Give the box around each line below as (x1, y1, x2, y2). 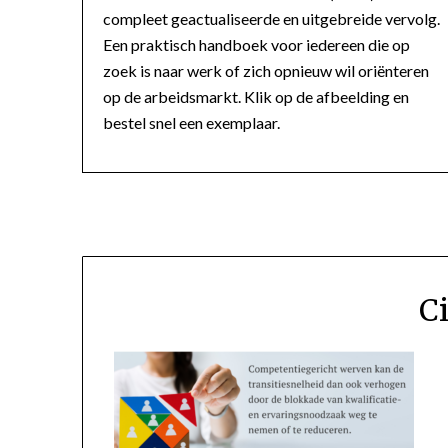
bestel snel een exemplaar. (103, 112, 280, 132)
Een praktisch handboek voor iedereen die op (103, 34, 410, 54)
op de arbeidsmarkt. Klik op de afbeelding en (103, 86, 409, 106)
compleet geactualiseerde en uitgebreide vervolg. (103, 8, 440, 28)
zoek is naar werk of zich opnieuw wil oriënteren (103, 60, 429, 80)
